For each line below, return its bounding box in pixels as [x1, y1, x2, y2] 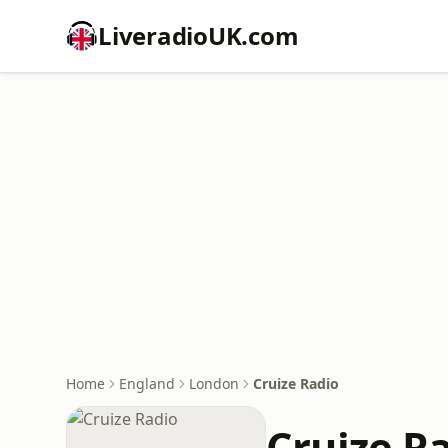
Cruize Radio [253, 374, 339, 393]
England [119, 374, 175, 393]
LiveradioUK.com [98, 19, 299, 52]
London [189, 374, 239, 393]
